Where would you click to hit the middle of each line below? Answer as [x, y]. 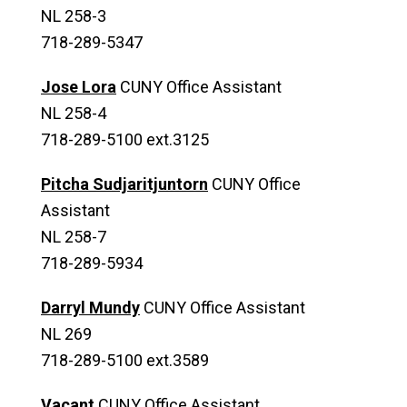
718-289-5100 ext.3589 [125, 360]
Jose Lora [79, 87]
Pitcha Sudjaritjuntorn [124, 184]
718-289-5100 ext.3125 [125, 139]
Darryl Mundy [90, 308]
